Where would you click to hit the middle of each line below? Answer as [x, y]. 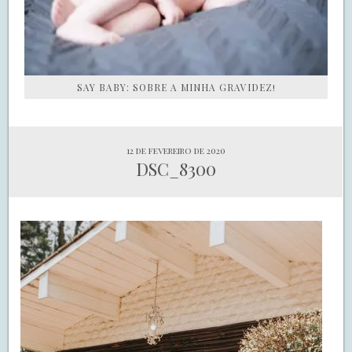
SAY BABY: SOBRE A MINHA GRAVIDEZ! [176, 88]
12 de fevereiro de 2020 [176, 151]
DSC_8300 [176, 169]
